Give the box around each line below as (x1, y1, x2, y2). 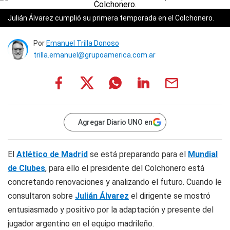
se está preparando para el (88, 149, 188, 159)
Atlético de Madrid (16, 149, 88, 159)
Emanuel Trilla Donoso (46, 39, 119, 47)
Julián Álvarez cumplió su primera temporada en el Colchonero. (8, 14, 214, 22)
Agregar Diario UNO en (78, 118, 152, 126)
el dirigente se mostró (129, 191, 210, 201)
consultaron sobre (8, 191, 75, 201)
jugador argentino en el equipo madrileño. (8, 219, 154, 228)
